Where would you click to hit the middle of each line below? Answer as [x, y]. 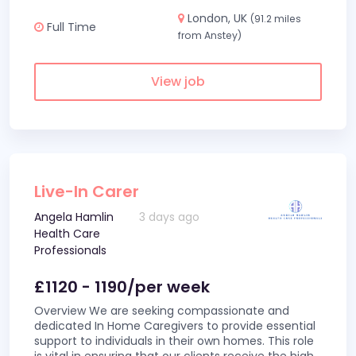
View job [178, 81]
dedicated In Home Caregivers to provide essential [175, 326]
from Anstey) [210, 35]
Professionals [70, 250]
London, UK [217, 18]
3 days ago [170, 217]
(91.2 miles [276, 19]
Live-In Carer [87, 192]
